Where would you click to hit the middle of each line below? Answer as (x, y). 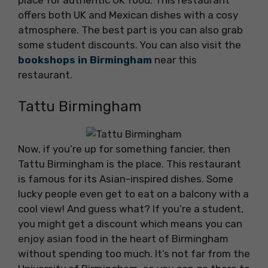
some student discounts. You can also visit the (130, 45)
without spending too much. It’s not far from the (134, 253)
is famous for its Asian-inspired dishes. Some (126, 179)
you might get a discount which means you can (130, 223)
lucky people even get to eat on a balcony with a (133, 194)
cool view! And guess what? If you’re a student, (131, 208)
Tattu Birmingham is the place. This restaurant (130, 164)
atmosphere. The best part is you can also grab (130, 30)
